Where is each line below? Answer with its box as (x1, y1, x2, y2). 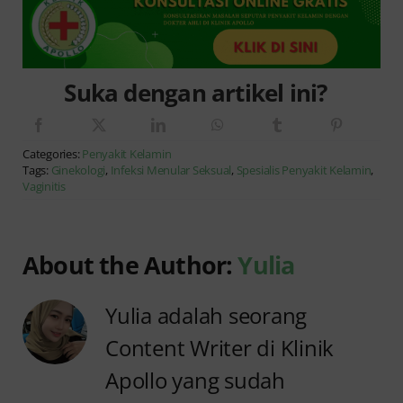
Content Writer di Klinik (105, 333, 335, 363)
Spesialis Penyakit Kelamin (236, 162, 372, 179)
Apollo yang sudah (105, 365, 285, 396)
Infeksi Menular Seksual (110, 162, 232, 179)
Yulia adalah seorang (105, 300, 308, 331)
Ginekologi (50, 162, 106, 179)
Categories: (22, 146, 83, 163)
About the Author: (22, 248, 238, 282)
